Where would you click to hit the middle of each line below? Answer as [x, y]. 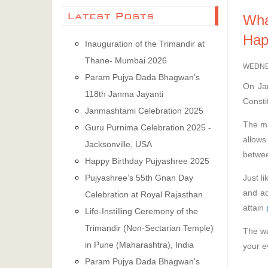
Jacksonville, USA [118, 144]
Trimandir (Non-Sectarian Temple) [149, 228]
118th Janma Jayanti [124, 94]
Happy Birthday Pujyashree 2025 [147, 161]
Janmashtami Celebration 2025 [144, 111]
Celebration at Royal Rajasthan [144, 194]
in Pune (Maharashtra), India [139, 245]
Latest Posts [111, 16]
